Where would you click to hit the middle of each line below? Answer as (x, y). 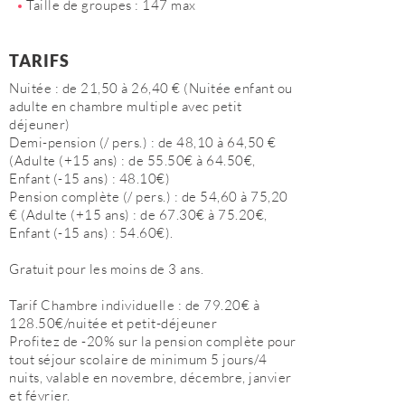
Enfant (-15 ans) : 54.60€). (91, 233)
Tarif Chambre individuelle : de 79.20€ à (134, 305)
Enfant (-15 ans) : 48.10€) (89, 179)
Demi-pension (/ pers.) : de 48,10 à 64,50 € (143, 142)
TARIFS (39, 61)
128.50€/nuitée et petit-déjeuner (113, 323)
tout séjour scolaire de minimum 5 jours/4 (138, 359)
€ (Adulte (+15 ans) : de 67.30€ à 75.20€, (138, 215)
